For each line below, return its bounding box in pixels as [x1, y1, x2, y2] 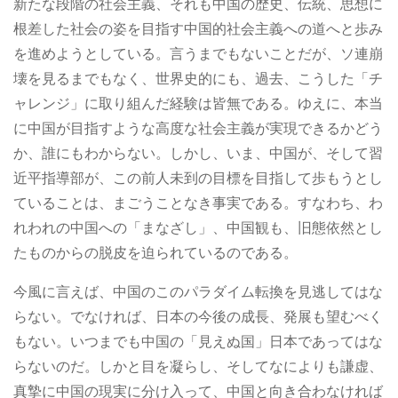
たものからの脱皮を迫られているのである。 [13, 242, 298, 263]
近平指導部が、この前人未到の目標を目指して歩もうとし [13, 167, 383, 188]
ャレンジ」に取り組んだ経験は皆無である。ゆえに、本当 [13, 92, 383, 114]
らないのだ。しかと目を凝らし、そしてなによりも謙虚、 [13, 355, 383, 377]
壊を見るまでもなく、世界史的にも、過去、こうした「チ [13, 68, 383, 89]
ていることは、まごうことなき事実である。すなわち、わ [13, 192, 383, 213]
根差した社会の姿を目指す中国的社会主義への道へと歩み [13, 18, 383, 39]
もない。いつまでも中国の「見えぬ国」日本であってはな [13, 330, 383, 352]
